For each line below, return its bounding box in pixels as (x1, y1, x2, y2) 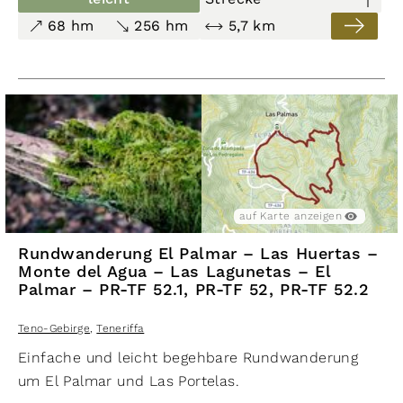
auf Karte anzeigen (238, 209, 343, 222)
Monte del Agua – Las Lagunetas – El (18, 261, 331, 282)
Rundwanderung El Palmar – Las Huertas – (18, 243, 379, 264)
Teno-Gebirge (18, 321, 90, 335)
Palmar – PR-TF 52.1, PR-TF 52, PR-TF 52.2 (18, 279, 370, 300)
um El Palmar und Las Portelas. (18, 372, 239, 390)
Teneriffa (96, 321, 145, 335)
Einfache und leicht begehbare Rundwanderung (18, 348, 359, 366)
